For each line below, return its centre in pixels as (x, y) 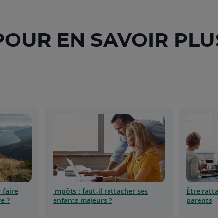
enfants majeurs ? (82, 200)
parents (199, 200)
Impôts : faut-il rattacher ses (100, 191)
